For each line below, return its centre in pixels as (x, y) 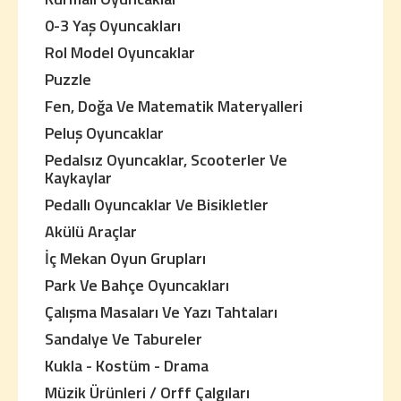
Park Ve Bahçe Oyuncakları (137, 285)
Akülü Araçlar (91, 231)
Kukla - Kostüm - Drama (127, 366)
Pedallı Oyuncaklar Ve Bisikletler (157, 205)
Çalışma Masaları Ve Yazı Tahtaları (161, 312)
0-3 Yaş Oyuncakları (113, 26)
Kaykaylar (78, 178)
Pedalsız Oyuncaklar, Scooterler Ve (166, 160)
